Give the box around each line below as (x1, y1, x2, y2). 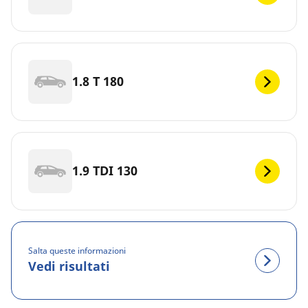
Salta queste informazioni (28, 245, 126, 257)
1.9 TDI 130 (72, 162, 137, 179)
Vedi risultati (28, 258, 110, 275)
